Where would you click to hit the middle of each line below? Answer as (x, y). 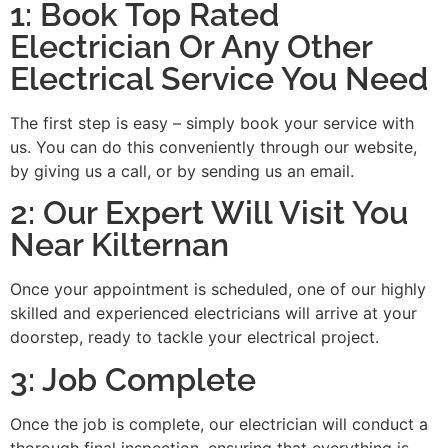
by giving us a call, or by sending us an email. (182, 171)
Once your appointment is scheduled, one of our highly (218, 289)
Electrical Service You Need (219, 79)
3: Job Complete (133, 379)
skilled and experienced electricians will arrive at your (213, 313)
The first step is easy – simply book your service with (212, 123)
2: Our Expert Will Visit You (209, 213)
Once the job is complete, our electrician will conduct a (219, 423)
